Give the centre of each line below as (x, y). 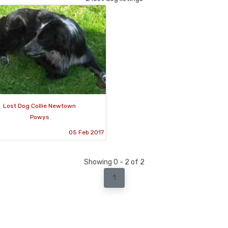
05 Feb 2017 (86, 132)
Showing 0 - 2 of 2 (114, 162)
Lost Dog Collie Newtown (40, 106)
